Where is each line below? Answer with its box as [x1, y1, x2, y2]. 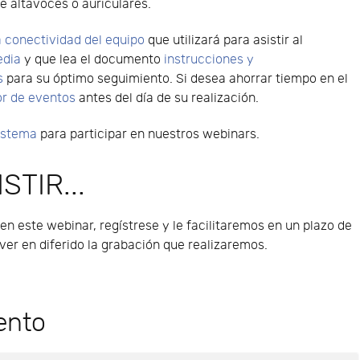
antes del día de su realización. [76, 90, 260, 106]
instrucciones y [164, 51, 255, 67]
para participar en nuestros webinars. [37, 126, 260, 142]
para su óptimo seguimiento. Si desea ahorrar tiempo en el [3, 71, 349, 87]
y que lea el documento [21, 51, 165, 67]
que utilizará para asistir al [145, 32, 304, 48]
